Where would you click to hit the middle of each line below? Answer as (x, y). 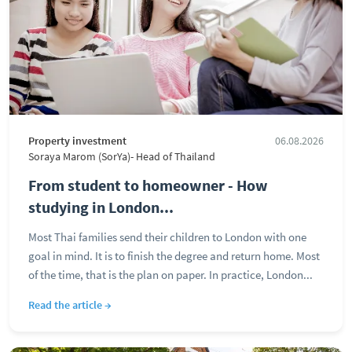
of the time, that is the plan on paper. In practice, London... (170, 275)
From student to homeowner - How (148, 185)
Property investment (77, 141)
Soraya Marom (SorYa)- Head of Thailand (122, 157)
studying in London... (101, 207)
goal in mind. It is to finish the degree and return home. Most (174, 256)
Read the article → (70, 305)
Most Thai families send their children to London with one (167, 237)
